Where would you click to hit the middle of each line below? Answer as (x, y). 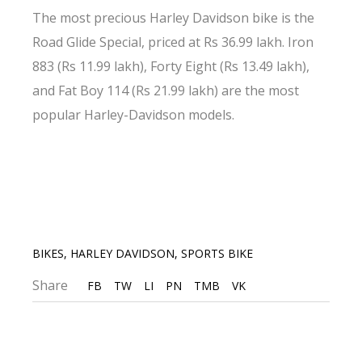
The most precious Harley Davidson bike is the (174, 18)
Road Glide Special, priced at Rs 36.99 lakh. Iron (173, 42)
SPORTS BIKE (217, 253)
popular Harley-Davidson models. (135, 115)
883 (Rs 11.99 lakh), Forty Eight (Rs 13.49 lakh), (171, 66)
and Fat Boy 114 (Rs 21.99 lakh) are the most (166, 90)
